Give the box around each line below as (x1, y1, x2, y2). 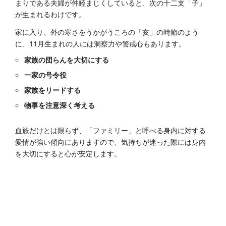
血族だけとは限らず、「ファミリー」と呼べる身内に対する (15, 125, 206, 135)
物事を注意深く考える (24, 100, 95, 110)
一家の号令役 (24, 70, 67, 80)
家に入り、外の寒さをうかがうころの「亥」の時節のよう (15, 27, 199, 37)
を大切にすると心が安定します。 (15, 148, 121, 158)
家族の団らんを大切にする (24, 54, 109, 65)
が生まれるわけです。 (15, 9, 86, 19)
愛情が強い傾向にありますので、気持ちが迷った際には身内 (15, 137, 206, 147)
